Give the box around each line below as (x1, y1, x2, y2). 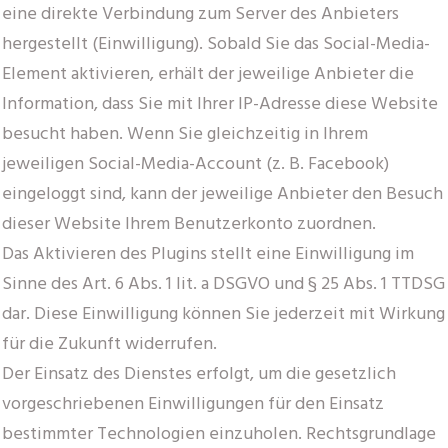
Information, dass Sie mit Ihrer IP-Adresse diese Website (2, 89, 438, 119)
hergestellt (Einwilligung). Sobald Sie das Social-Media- (2, 29, 430, 59)
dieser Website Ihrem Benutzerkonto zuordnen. (2, 209, 376, 239)
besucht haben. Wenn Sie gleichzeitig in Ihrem (2, 119, 368, 149)
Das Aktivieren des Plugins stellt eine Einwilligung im (2, 239, 414, 269)
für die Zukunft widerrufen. (2, 329, 217, 359)
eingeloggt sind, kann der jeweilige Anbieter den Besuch (2, 179, 443, 209)
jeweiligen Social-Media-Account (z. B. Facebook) (2, 149, 389, 179)
